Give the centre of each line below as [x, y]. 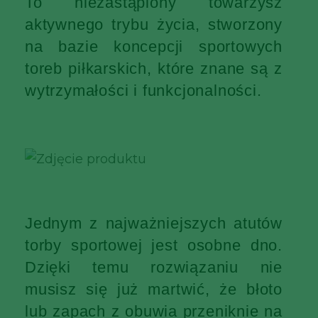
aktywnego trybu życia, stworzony [154, 25]
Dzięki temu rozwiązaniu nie [154, 268]
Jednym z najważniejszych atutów [154, 224]
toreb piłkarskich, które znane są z [154, 69]
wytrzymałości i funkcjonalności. [143, 91]
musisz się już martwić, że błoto [154, 290]
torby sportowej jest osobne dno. [154, 246]
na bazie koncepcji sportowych [154, 47]
